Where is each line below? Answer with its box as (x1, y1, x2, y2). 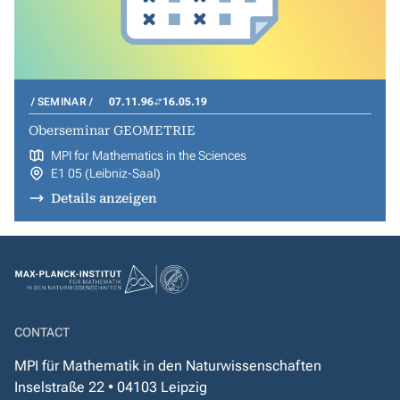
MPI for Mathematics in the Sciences (50, 148, 246, 163)
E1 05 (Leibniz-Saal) (50, 166, 161, 181)
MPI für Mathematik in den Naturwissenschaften (14, 357, 321, 375)
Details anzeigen (50, 191, 157, 206)
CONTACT (14, 325, 70, 340)
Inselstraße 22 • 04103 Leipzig (14, 379, 207, 396)
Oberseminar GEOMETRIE (29, 123, 196, 138)
